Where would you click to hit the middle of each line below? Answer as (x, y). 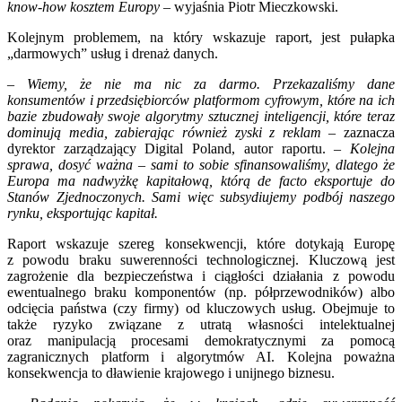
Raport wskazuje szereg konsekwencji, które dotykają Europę (201, 243)
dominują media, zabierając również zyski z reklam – (172, 132)
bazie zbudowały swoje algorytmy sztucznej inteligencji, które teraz (201, 116)
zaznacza (365, 132)
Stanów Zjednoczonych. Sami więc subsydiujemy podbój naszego (201, 197)
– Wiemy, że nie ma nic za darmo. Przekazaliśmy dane (201, 83)
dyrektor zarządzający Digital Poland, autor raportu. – (175, 148)
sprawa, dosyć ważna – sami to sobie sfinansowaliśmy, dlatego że (201, 164)
